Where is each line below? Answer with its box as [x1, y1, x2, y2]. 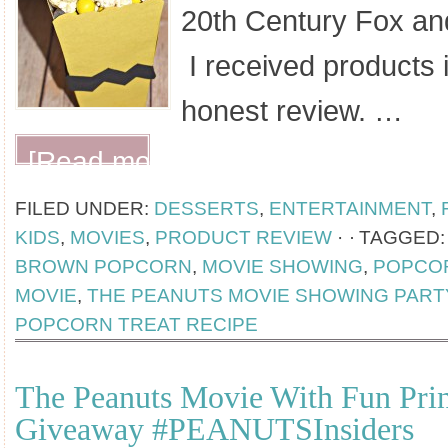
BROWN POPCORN [15, 256, 192, 277]
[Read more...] [28, 146, 208, 177]
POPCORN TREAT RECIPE [15, 314, 258, 335]
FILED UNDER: [15, 198, 154, 219]
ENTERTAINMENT [269, 198, 431, 219]
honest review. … [181, 95, 403, 127]
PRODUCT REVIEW [155, 227, 332, 248]
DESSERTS [154, 198, 259, 219]
